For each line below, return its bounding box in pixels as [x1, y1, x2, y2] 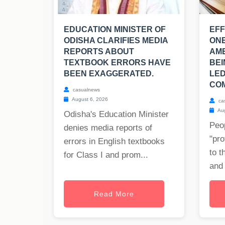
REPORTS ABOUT [64, 47, 134, 56]
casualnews [71, 87, 100, 93]
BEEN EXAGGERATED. [64, 69, 154, 78]
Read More [94, 190, 134, 198]
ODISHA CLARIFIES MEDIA [64, 36, 168, 45]
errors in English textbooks [64, 137, 165, 147]
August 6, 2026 [71, 96, 108, 102]
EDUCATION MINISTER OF [64, 25, 166, 34]
